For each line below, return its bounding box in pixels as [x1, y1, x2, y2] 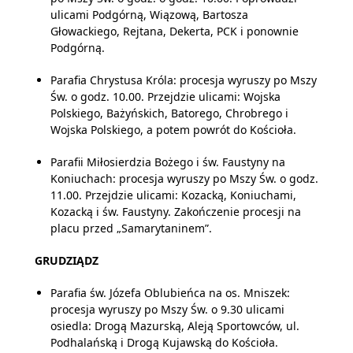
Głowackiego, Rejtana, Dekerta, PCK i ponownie [50, 24, 299, 39]
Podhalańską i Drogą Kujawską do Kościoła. [50, 335, 278, 350]
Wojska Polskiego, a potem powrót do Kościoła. [50, 122, 296, 137]
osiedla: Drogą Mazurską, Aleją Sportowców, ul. [50, 318, 299, 333]
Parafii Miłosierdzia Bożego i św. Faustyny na [50, 154, 285, 169]
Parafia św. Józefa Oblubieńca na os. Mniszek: [50, 285, 290, 300]
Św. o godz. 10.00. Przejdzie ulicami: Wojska [50, 89, 281, 104]
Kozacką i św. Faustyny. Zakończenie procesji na [50, 204, 301, 219]
